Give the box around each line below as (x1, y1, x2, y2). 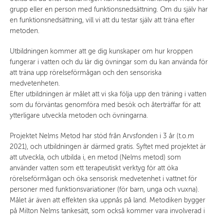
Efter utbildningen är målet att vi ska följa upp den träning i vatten (10, 90, 206, 98)
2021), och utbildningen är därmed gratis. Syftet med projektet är (10, 143, 206, 150)
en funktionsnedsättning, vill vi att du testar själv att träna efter (10, 16, 195, 24)
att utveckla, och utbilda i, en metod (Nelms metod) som (10, 153, 181, 161)
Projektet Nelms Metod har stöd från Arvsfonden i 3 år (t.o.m (10, 132, 194, 140)
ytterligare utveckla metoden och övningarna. (10, 111, 148, 119)
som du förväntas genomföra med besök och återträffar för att (10, 101, 200, 109)
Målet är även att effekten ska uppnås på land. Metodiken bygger (10, 196, 205, 204)
